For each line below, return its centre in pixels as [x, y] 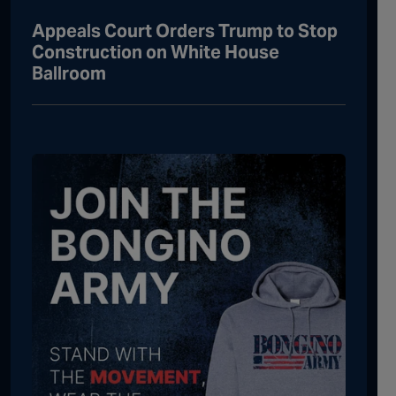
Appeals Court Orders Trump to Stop [185, 30]
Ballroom [69, 73]
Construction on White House [156, 52]
